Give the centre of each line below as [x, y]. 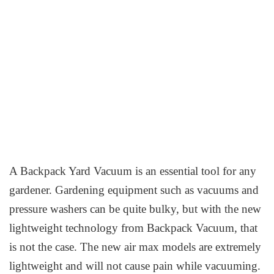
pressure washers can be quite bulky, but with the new [135, 209]
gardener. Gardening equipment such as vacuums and [134, 190]
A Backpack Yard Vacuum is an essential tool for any [133, 171]
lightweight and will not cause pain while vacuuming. [135, 265]
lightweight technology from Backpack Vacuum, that [134, 228]
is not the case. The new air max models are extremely [135, 246]
